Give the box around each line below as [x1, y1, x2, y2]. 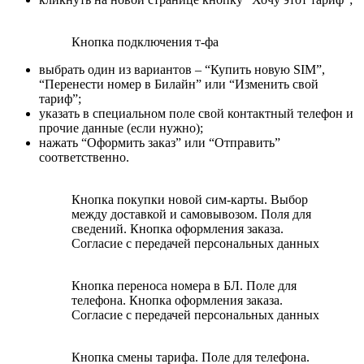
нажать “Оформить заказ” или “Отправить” [39, 136, 280, 150]
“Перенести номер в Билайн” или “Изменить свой [39, 77, 318, 92]
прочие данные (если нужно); [39, 121, 203, 136]
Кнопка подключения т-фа [71, 35, 219, 50]
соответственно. [39, 150, 129, 165]
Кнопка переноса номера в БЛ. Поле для [71, 279, 297, 293]
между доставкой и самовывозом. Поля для [71, 207, 311, 222]
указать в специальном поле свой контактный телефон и [39, 106, 353, 121]
